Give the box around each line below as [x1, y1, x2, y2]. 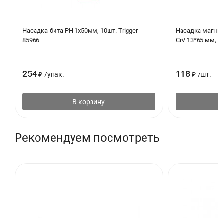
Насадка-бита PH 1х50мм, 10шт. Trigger [22, 26, 138, 34]
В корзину [73, 97, 105, 106]
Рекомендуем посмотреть [15, 130, 160, 145]
